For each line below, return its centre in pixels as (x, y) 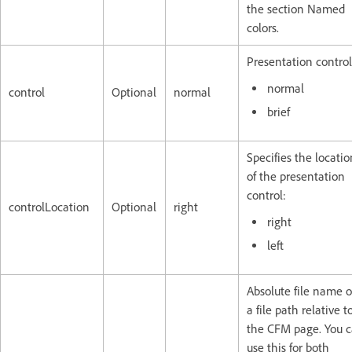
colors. (263, 27)
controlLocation (49, 207)
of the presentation (296, 176)
